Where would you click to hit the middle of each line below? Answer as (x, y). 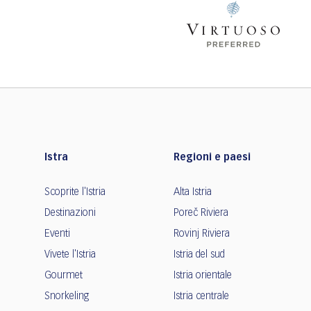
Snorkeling (67, 297)
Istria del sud (199, 255)
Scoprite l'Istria (75, 193)
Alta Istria (193, 193)
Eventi (57, 234)
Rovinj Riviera (202, 234)
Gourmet (64, 276)
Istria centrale (201, 297)
